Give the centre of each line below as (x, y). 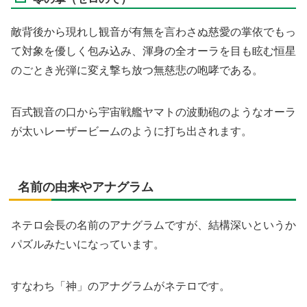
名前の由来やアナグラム (86, 187)
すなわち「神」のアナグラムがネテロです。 (121, 286)
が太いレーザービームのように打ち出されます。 (132, 131)
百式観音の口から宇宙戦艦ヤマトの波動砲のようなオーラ (153, 112)
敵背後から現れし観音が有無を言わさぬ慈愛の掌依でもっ (153, 32)
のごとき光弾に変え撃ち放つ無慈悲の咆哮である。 (137, 71)
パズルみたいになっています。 (88, 245)
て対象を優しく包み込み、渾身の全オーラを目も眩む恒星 (153, 51)
